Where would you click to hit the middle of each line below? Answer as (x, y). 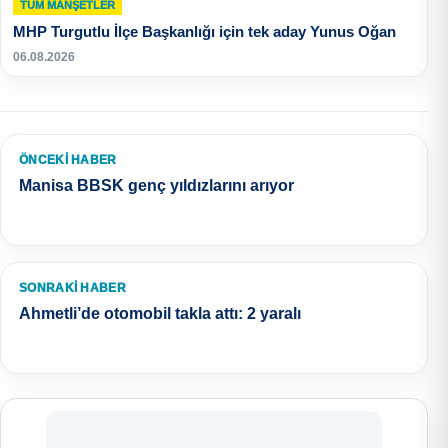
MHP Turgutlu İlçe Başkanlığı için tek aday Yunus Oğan (204, 32)
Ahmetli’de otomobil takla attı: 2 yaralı (160, 314)
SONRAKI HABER (72, 288)
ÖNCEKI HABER (68, 160)
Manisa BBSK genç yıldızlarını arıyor (156, 186)
